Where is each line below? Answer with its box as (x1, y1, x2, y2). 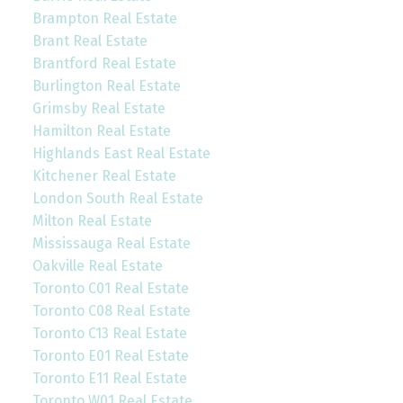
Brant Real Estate (31, 31, 148, 49)
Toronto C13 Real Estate (31, 324, 187, 342)
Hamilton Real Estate (31, 121, 171, 139)
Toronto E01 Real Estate (31, 346, 189, 364)
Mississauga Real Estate (31, 234, 191, 252)
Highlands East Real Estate (31, 144, 210, 162)
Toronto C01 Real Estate (31, 279, 189, 297)
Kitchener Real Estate (31, 166, 176, 184)
